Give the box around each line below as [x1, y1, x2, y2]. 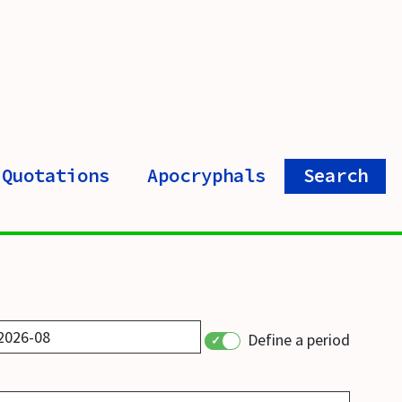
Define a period [247, 329, 350, 351]
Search [302, 164, 368, 188]
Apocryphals [147, 164, 266, 188]
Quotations [2, 164, 110, 188]
